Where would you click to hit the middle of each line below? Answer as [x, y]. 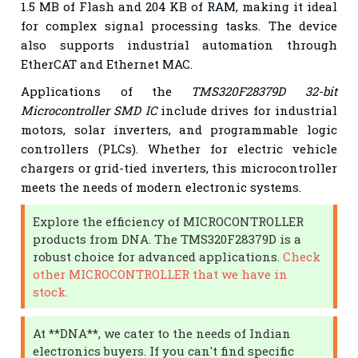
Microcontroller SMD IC [89, 110]
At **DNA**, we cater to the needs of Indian [162, 333]
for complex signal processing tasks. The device [179, 25]
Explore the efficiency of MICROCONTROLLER [169, 221]
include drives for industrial [247, 110]
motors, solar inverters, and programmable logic [179, 129]
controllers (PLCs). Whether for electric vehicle [179, 148]
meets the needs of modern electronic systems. [161, 187]
